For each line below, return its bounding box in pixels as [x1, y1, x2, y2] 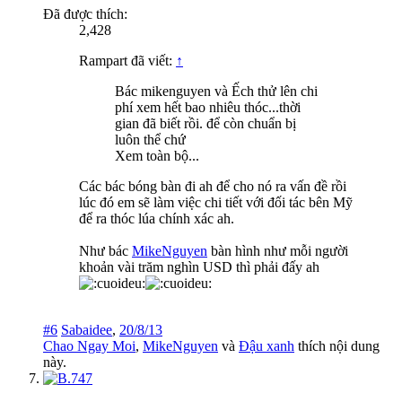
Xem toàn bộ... [115, 148, 199, 164]
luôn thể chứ [115, 132, 186, 148]
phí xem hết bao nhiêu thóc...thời [115, 100, 301, 116]
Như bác [79, 243, 132, 259]
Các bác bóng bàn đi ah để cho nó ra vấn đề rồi [79, 179, 346, 195]
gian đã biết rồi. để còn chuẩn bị [115, 116, 296, 132]
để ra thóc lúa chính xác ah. [79, 211, 234, 227]
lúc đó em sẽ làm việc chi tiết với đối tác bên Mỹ [79, 195, 353, 211]
